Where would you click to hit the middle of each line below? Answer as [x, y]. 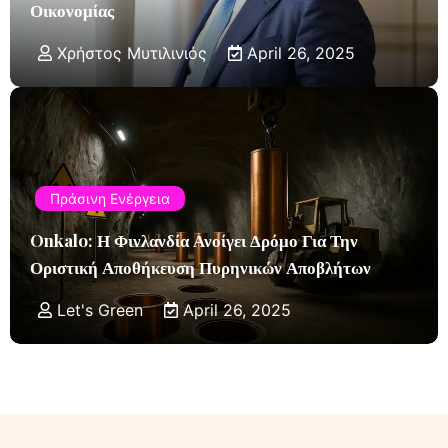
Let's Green [100, 310]
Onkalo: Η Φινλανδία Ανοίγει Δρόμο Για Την [194, 240]
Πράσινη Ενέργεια [110, 198]
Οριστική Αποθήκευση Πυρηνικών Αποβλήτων [200, 267]
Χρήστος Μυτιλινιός [132, 53]
